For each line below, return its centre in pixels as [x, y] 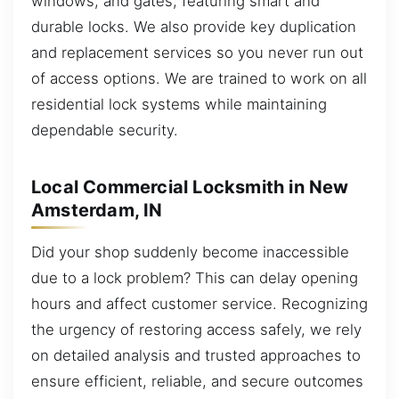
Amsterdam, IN [97, 210]
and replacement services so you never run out [197, 53]
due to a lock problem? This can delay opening [195, 278]
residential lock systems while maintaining [179, 105]
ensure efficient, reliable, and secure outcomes [197, 382]
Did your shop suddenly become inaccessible [190, 252]
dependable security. [105, 130]
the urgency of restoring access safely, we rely [196, 330]
